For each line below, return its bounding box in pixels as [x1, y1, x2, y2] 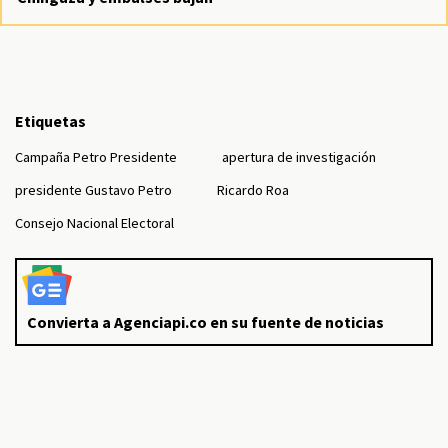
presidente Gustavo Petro [15, 181, 172, 199]
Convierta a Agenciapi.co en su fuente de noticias [27, 312, 384, 332]
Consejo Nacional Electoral [15, 214, 174, 232]
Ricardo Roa [217, 181, 289, 199]
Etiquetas [15, 111, 86, 131]
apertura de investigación [222, 148, 376, 166]
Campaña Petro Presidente [15, 148, 177, 166]
